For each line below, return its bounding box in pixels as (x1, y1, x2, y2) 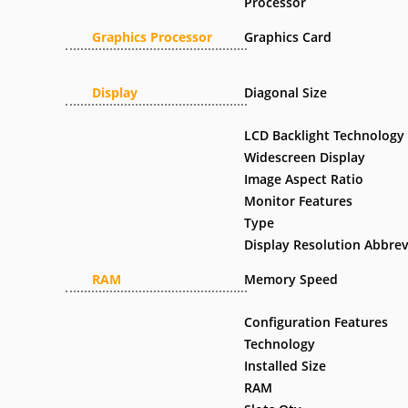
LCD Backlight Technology (244, 127, 405, 144)
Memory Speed (244, 270, 339, 288)
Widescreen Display (244, 148, 366, 166)
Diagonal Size (244, 84, 328, 101)
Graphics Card (244, 28, 332, 46)
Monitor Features (244, 192, 353, 209)
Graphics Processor (92, 28, 212, 46)
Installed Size (244, 357, 327, 374)
